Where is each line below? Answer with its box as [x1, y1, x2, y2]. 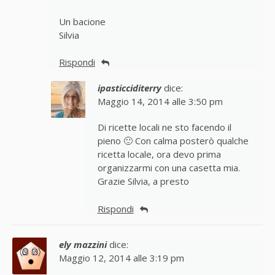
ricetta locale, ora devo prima [97, 149, 221, 161]
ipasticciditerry [97, 82, 161, 95]
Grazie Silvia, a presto [97, 176, 189, 188]
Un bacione [59, 15, 106, 28]
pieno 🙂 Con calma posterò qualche [97, 135, 249, 147]
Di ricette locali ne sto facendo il [97, 122, 231, 134]
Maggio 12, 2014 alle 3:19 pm [59, 252, 184, 265]
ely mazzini [59, 238, 107, 251]
